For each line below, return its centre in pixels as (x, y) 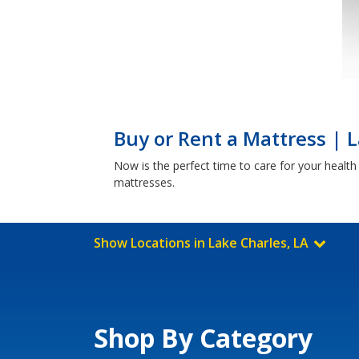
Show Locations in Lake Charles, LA (203, 243)
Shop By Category (203, 338)
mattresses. (144, 182)
